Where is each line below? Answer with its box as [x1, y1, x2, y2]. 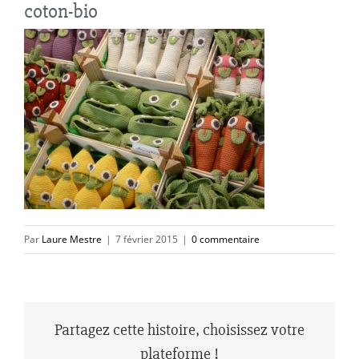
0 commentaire [192, 232, 260, 247]
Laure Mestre [42, 232, 102, 247]
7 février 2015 [115, 232, 178, 247]
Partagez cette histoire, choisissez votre [54, 320, 305, 341]
